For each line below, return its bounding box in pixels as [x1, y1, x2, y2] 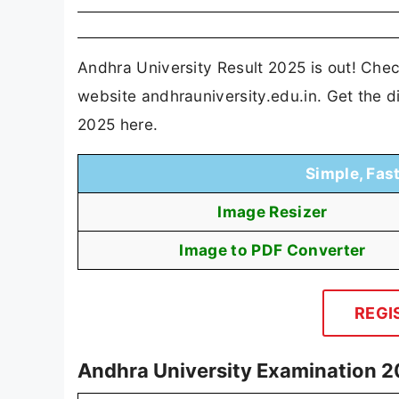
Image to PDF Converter [179, 240, 366, 260]
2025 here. [77, 114, 159, 134]
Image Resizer [217, 202, 328, 222]
